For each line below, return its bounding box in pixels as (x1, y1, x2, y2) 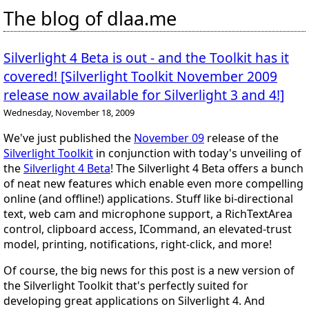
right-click (161, 237, 212, 252)
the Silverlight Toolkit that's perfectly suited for (3, 278, 248, 294)
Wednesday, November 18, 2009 (3, 106, 134, 119)
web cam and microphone (26, 206, 166, 222)
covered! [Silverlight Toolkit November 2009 (3, 67, 277, 86)
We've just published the (3, 130, 134, 146)
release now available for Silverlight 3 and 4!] (3, 86, 284, 105)
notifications (90, 237, 155, 252)
